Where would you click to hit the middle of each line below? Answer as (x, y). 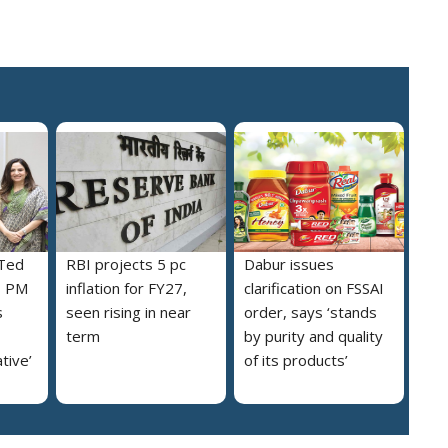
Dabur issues (289, 264)
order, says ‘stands (310, 312)
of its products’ (296, 360)
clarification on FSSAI (314, 288)
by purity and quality (313, 336)
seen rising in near (128, 312)
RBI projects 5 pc (126, 264)
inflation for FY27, (126, 288)
